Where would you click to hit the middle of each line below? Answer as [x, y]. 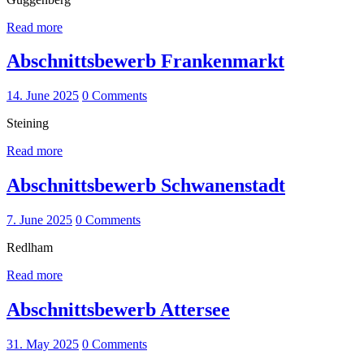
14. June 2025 [43, 96]
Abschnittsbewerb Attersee [118, 310]
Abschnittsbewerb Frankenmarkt [145, 61]
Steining [28, 123]
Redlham [30, 248]
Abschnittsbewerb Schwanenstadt [146, 186]
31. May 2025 [43, 344]
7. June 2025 [39, 220]
